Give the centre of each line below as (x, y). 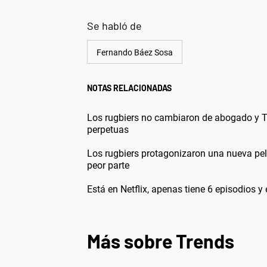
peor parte (108, 165)
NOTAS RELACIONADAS (129, 88)
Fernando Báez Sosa (135, 52)
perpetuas (108, 129)
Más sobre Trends (161, 240)
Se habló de (114, 25)
